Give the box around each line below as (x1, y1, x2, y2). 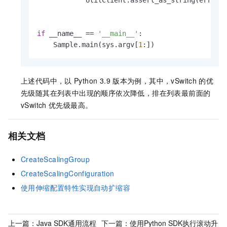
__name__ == (45, 29, 98, 37)
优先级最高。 (49, 99, 93, 110)
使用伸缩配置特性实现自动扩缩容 (21, 182, 130, 193)
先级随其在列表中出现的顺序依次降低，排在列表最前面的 (21, 87, 211, 98)
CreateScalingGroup (21, 154, 90, 164)
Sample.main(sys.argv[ (37, 40, 138, 49)
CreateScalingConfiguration (21, 168, 115, 178)
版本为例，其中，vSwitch (112, 75, 197, 86)
